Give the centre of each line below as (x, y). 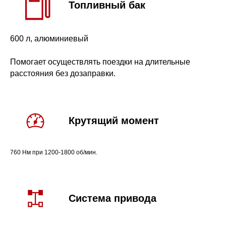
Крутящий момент (114, 121)
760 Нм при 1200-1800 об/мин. (54, 153)
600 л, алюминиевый (49, 39)
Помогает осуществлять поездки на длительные (100, 62)
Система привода (112, 199)
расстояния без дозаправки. (63, 74)
